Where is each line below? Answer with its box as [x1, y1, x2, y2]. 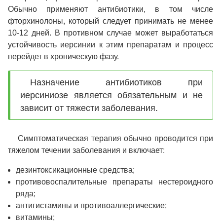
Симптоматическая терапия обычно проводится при [18, 134, 213, 143]
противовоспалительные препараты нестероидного [16, 177, 213, 186]
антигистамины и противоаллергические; [16, 201, 167, 210]
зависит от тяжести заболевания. [20, 103, 158, 113]
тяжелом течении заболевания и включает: [8, 146, 165, 154]
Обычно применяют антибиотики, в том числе [8, 4, 213, 13]
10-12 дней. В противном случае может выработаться [8, 28, 213, 37]
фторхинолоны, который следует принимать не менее [8, 16, 213, 25]
